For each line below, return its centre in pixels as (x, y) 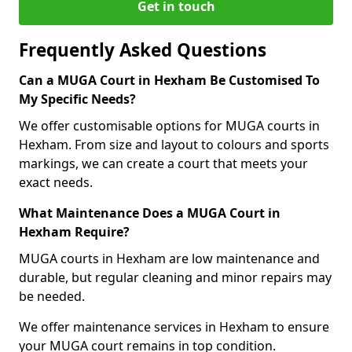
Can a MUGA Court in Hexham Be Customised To (169, 80)
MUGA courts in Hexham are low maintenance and (169, 258)
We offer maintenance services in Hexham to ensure (174, 327)
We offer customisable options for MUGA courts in (169, 126)
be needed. (52, 296)
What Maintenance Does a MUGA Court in (150, 213)
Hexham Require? (74, 232)
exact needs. (56, 182)
